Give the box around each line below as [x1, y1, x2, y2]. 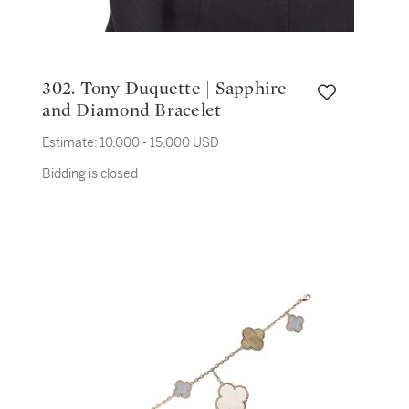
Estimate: [42, 134, 99, 151]
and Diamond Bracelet [42, 101, 222, 120]
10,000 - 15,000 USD [100, 134, 220, 151]
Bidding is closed [42, 165, 139, 182]
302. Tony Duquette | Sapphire [42, 79, 80, 98]
